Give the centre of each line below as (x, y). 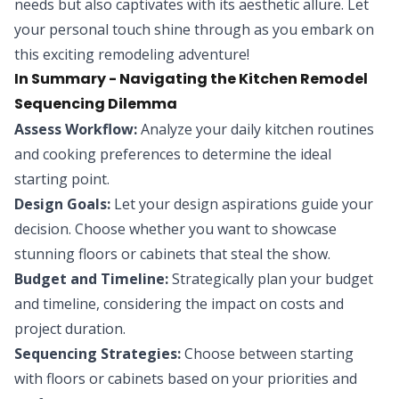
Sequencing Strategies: (98, 354)
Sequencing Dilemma (96, 104)
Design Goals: (62, 204)
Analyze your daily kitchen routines (256, 130)
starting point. (62, 179)
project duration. (70, 329)
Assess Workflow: (76, 130)
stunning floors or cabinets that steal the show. (172, 254)
